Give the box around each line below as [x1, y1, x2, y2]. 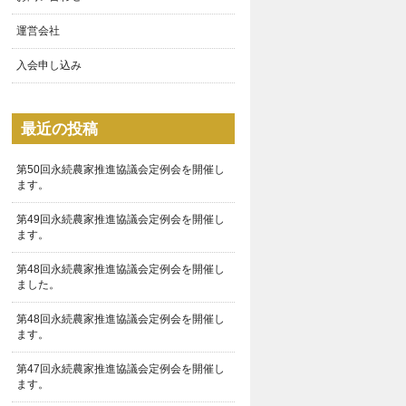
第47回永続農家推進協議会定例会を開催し [15, 362, 225, 376]
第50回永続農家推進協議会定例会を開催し [15, 163, 225, 177]
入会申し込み [15, 58, 82, 72]
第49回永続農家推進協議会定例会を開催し [15, 213, 225, 227]
